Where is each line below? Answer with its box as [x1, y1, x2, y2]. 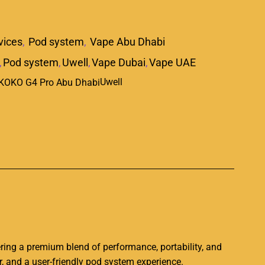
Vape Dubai [92, 56, 146, 69]
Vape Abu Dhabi [90, 35, 165, 48]
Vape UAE [149, 56, 196, 69]
